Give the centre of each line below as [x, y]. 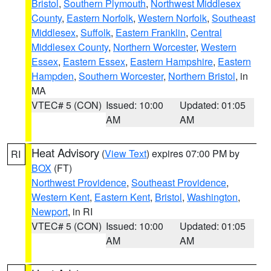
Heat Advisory [65, 152]
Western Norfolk [172, 18]
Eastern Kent [122, 197]
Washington [212, 197]
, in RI [80, 211]
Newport [50, 211]
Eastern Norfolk [100, 18]
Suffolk [96, 32]
